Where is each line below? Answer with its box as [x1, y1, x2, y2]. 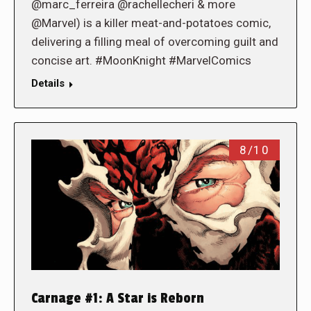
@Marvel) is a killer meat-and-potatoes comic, [31, 16, 271, 31]
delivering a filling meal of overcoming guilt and [31, 35, 278, 49]
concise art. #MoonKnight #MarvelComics [31, 53, 251, 68]
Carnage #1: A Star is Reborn [31, 289, 204, 307]
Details [31, 77, 65, 90]
